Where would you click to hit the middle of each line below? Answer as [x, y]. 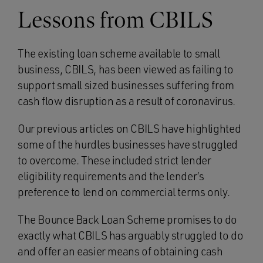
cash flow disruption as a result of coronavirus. [127, 101]
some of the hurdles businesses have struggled [128, 144]
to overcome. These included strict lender [114, 160]
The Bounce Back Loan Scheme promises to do [128, 220]
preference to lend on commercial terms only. [124, 192]
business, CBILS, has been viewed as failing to [126, 69]
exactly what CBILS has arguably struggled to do [131, 235]
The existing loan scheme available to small [119, 53]
